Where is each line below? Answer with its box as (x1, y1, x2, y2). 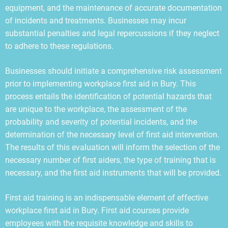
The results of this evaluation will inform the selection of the (5, 142, 220, 153)
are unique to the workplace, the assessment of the (5, 104, 187, 115)
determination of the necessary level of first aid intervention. (5, 130, 219, 140)
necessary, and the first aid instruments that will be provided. (5, 168, 221, 178)
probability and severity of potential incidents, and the (5, 117, 197, 127)
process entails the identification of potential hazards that (5, 92, 212, 102)
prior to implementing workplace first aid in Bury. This (5, 79, 196, 89)
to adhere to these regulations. (5, 41, 113, 51)
